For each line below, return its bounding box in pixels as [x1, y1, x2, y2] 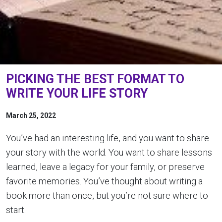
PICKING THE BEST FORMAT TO [6, 72, 184, 86]
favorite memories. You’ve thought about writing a [6, 176, 203, 186]
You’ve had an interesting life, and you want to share [6, 133, 209, 143]
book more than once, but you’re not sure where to [6, 190, 208, 201]
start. [6, 205, 26, 215]
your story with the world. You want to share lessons [6, 147, 212, 158]
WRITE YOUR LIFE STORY [6, 86, 148, 101]
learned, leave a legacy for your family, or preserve [6, 162, 205, 172]
